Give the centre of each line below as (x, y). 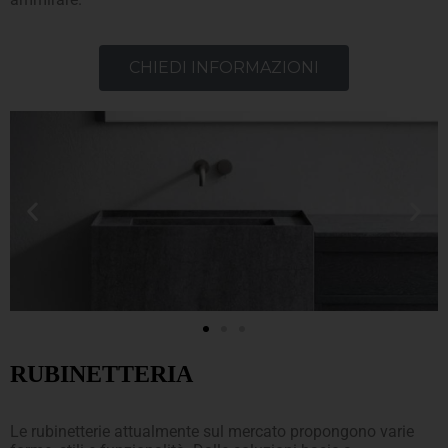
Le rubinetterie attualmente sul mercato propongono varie (212, 431)
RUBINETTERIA (101, 373)
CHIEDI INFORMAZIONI (224, 67)
